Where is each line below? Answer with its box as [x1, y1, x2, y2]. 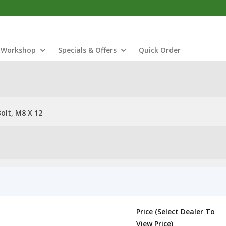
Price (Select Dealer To [136, 207, 215, 216]
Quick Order [139, 45, 181, 55]
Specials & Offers [58, 45, 117, 55]
